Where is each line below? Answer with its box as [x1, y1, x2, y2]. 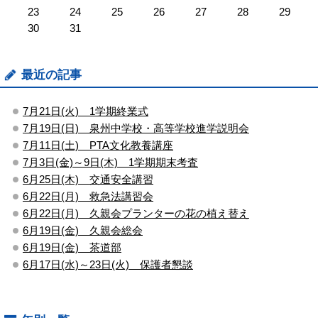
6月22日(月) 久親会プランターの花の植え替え [23, 207, 249, 219]
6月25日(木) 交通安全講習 [23, 172, 153, 185]
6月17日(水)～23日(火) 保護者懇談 [23, 258, 193, 270]
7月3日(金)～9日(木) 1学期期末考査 [23, 155, 198, 168]
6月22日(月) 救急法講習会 [23, 190, 153, 202]
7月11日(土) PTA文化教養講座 [23, 138, 173, 151]
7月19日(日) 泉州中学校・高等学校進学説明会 [23, 121, 249, 134]
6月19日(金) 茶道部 [23, 241, 121, 253]
